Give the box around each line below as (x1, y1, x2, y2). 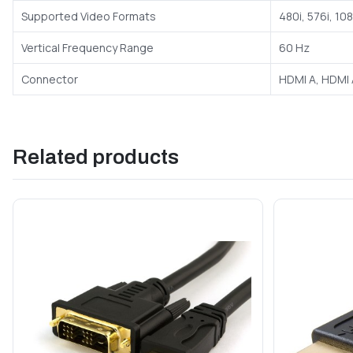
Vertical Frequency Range (21, 40, 154, 56)
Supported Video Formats (21, 9, 156, 24)
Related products (13, 146, 179, 169)
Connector (21, 72, 78, 87)
